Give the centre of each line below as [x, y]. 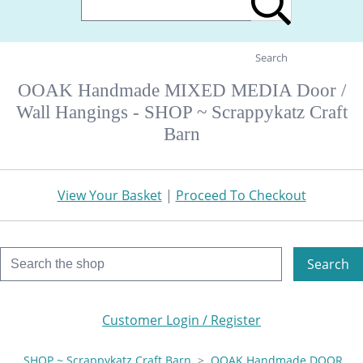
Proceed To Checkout [241, 195]
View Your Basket [109, 195]
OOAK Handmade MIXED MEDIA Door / [181, 90]
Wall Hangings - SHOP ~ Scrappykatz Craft [181, 111]
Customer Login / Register [181, 320]
